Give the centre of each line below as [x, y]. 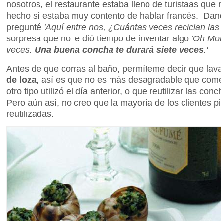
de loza [21, 79]
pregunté [25, 27]
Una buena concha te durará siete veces [119, 49]
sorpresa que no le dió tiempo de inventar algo [99, 38]
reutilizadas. [30, 113]
